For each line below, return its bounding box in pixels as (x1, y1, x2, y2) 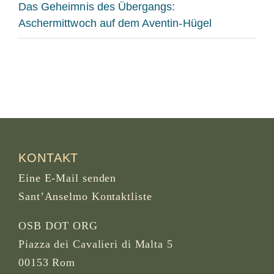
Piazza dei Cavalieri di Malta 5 (18, 237, 173, 250)
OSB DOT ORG (18, 219, 98, 232)
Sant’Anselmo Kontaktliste (18, 190, 152, 202)
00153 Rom (18, 256, 76, 268)
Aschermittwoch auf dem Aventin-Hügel (18, 17, 212, 29)
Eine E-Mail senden (18, 171, 117, 184)
